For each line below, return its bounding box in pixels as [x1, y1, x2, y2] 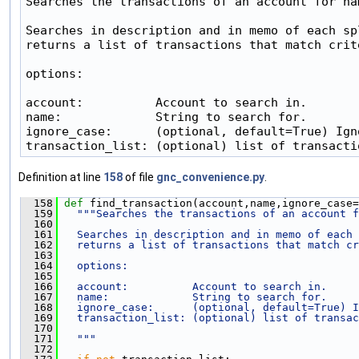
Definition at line [18, 171, 103, 184]
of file [123, 171, 156, 184]
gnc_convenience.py [156, 171, 264, 184]
